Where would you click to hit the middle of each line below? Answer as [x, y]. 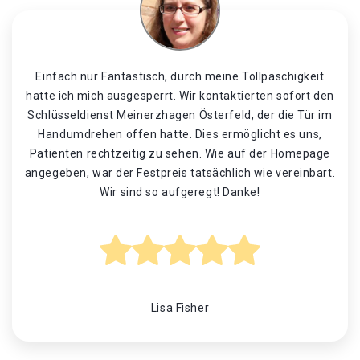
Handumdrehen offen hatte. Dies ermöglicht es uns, [180, 134]
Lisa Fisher [180, 308]
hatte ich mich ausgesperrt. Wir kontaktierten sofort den [180, 96]
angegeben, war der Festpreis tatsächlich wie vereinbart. [180, 173]
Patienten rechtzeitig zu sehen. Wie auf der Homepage [180, 153]
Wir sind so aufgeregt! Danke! [180, 192]
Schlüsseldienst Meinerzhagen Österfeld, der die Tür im [180, 115]
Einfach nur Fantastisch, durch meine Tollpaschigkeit [180, 76]
